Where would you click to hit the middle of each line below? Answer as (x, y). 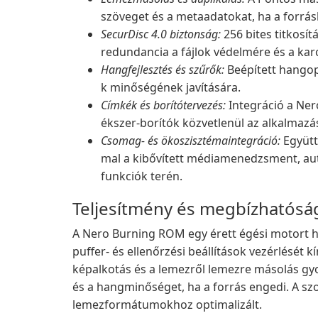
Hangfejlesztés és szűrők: (163, 70)
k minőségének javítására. (171, 87)
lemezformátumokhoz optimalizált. (167, 305)
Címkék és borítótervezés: (163, 105)
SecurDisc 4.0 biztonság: (161, 34)
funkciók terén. (142, 176)
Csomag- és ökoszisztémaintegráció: (191, 141)
